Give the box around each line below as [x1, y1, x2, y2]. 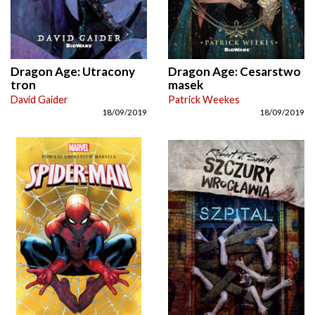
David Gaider [11, 94, 68, 106]
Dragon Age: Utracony [11, 64, 135, 79]
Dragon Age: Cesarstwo [168, 64, 301, 79]
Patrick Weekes [168, 94, 240, 106]
